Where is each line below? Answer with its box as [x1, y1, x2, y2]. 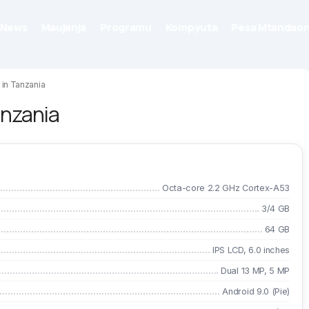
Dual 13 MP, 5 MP [221, 266, 290, 276]
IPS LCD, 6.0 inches [212, 245, 290, 255]
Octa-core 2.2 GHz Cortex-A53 [161, 183, 290, 193]
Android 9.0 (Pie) [222, 286, 290, 297]
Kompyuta [165, 20, 218, 34]
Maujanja [41, 20, 87, 34]
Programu [100, 20, 152, 34]
